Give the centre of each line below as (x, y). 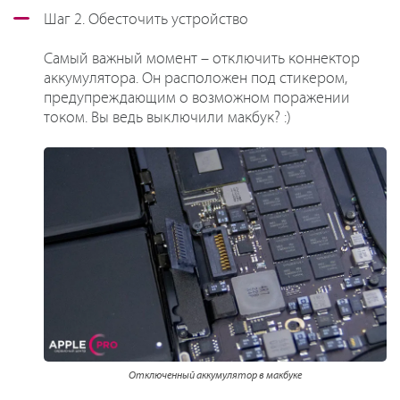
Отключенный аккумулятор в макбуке (215, 375)
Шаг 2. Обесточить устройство (146, 19)
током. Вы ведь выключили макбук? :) (167, 117)
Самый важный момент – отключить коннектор (202, 58)
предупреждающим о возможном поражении (197, 98)
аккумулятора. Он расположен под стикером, (196, 78)
